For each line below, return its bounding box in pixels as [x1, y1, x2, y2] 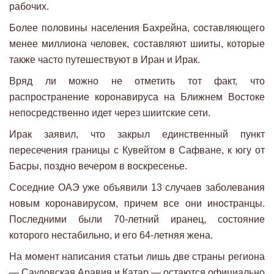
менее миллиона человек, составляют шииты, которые [9, 38, 265, 49]
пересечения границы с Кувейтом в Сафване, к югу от [9, 144, 265, 155]
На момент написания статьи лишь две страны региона [9, 251, 265, 262]
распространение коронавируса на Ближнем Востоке [9, 91, 265, 102]
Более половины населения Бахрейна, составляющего [9, 22, 265, 33]
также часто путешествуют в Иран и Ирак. [9, 54, 200, 65]
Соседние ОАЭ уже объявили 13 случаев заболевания [9, 182, 265, 193]
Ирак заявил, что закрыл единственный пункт [9, 128, 265, 139]
